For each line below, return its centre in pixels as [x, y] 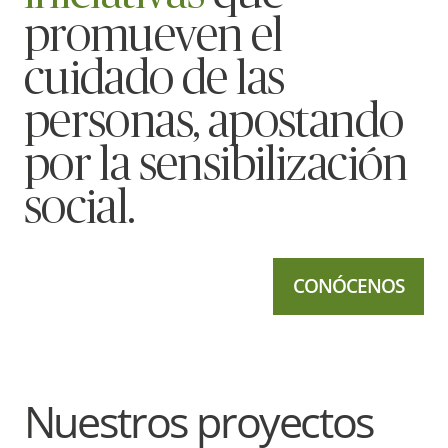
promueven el [153, 36]
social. [79, 208]
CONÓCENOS [348, 286]
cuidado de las [154, 79]
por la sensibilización [215, 165]
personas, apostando [213, 122]
